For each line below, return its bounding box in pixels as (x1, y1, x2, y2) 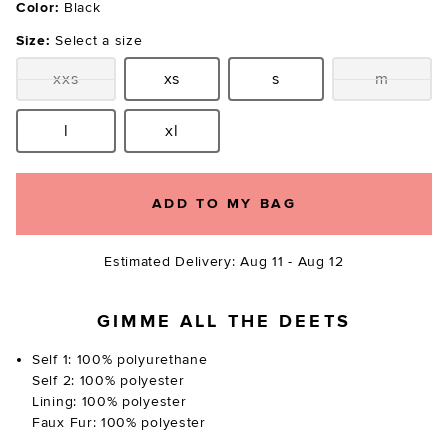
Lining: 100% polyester (32, 393, 187, 411)
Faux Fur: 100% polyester (32, 414, 206, 432)
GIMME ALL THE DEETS (97, 311, 351, 334)
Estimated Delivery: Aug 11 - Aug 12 (104, 253, 344, 271)
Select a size (55, 32, 143, 50)
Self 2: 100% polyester (32, 372, 185, 390)
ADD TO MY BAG (151, 195, 297, 213)
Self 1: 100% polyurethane (32, 351, 208, 369)
